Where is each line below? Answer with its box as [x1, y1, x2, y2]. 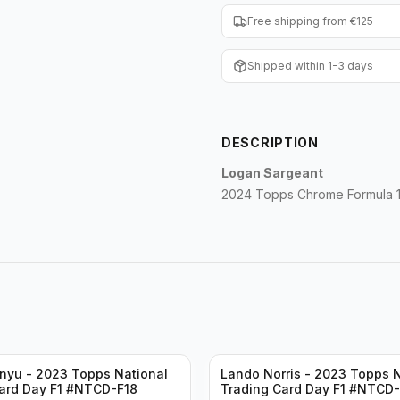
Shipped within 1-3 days [247, 59, 373, 72]
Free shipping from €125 [247, 14, 373, 28]
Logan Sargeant [221, 165, 323, 180]
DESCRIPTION [221, 135, 319, 150]
